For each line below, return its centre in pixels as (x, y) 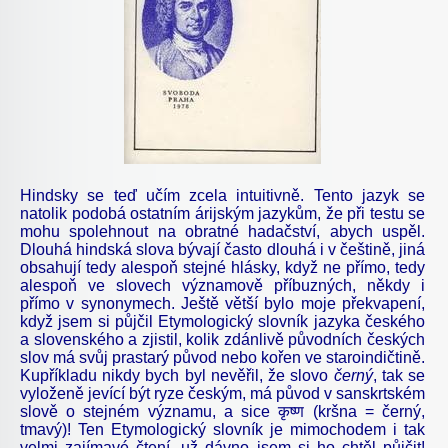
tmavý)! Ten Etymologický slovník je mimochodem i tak (222, 429)
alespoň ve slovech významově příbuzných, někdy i (222, 285)
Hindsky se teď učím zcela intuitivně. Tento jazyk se (222, 195)
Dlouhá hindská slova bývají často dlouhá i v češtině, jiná (222, 249)
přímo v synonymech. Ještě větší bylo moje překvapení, (222, 303)
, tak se (399, 375)
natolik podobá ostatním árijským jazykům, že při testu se (222, 213)
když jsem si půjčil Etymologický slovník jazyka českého (222, 321)
